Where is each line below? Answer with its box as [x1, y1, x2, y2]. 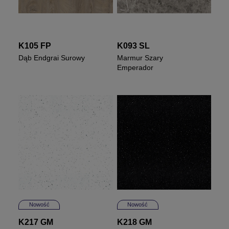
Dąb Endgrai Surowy [18, 54, 85, 62]
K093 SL [117, 41, 150, 51]
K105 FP [18, 41, 52, 51]
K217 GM [18, 217, 54, 226]
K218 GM [117, 217, 152, 226]
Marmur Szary [117, 54, 163, 62]
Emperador [117, 63, 153, 72]
